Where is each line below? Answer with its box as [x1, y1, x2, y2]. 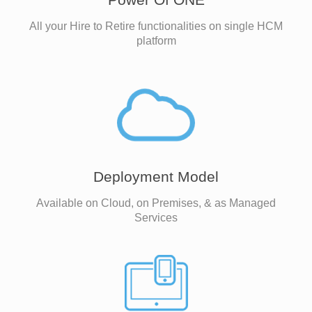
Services [134, 212, 178, 224]
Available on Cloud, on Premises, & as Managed [36, 197, 276, 209]
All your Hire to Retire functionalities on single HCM [29, 20, 283, 32]
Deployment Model [93, 169, 219, 185]
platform [136, 35, 176, 47]
